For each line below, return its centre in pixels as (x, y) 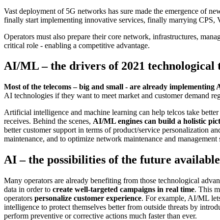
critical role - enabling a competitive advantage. (77, 45)
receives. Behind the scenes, (47, 121)
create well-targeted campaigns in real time (123, 190)
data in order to (27, 190)
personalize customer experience (88, 198)
